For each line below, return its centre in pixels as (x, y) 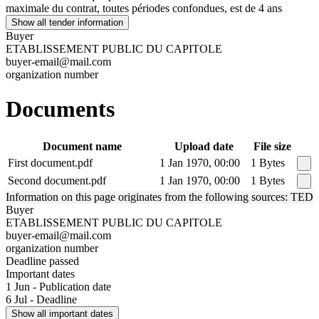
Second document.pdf (57, 180)
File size (272, 146)
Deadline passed (42, 261)
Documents (60, 109)
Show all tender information (67, 22)
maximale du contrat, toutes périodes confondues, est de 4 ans (144, 8)
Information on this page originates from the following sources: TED (159, 197)
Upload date (204, 146)
